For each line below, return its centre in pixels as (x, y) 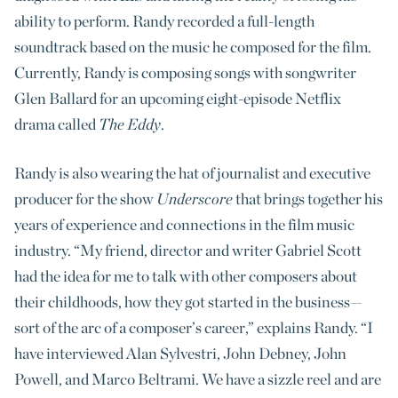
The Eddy (130, 123)
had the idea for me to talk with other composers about (186, 275)
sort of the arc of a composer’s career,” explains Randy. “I (194, 327)
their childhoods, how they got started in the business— (188, 301)
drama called (56, 123)
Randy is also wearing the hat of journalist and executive (192, 172)
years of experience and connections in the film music (184, 224)
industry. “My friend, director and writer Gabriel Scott (188, 250)
